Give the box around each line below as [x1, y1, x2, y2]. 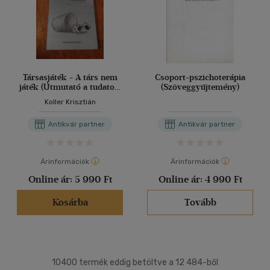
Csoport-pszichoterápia [155, 72, 245, 83]
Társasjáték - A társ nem [22, 72, 118, 83]
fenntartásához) [40, 111, 99, 121]
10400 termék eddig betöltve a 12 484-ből [52, 257, 218, 268]
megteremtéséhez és [30, 101, 110, 111]
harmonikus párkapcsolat [20, 92, 120, 102]
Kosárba [52, 196, 88, 208]
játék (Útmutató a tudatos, [19, 82, 121, 92]
